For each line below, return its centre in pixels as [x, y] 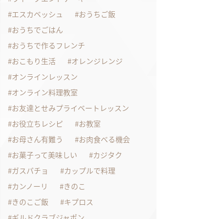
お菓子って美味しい [44, 155]
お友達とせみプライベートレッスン [70, 108]
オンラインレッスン [45, 77]
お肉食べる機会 [104, 139]
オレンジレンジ [97, 61]
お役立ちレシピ [37, 123]
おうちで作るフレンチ [48, 45]
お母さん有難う [37, 139]
